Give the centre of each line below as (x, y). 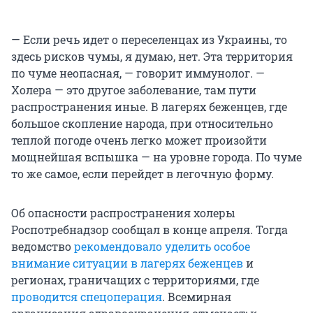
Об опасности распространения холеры (123, 213)
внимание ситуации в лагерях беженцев (127, 263)
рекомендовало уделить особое (162, 247)
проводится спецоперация (87, 297)
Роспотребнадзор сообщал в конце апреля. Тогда (150, 230)
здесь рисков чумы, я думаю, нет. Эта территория (152, 57)
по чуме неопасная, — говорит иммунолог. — (138, 73)
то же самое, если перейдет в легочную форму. (143, 174)
